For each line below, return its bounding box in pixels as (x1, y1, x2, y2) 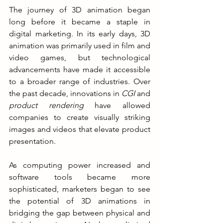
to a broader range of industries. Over (9, 76, 150, 86)
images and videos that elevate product (9, 124, 150, 134)
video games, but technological (9, 52, 150, 62)
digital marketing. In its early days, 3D (9, 28, 150, 38)
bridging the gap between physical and (9, 208, 150, 218)
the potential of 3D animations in (9, 196, 150, 206)
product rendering (9, 100, 84, 110)
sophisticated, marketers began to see (9, 184, 150, 194)
